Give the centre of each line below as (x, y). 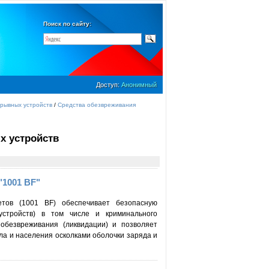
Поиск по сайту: (67, 24)
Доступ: (109, 85)
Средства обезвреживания (97, 105)
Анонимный (139, 85)
